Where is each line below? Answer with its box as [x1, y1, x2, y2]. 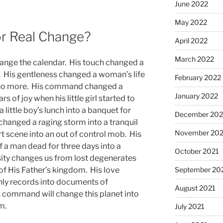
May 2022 [174, 17, 207, 26]
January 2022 [174, 91, 218, 100]
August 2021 [174, 183, 216, 192]
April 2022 [174, 36, 208, 45]
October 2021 [174, 146, 219, 155]
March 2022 [174, 54, 214, 63]
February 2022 [174, 73, 221, 82]
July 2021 [174, 202, 205, 211]
